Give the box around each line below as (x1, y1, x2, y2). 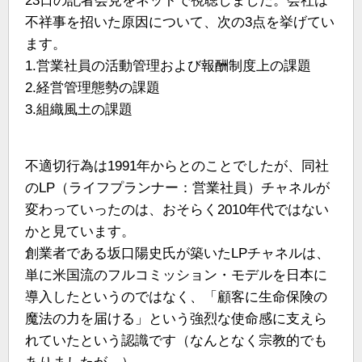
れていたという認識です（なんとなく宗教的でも (25, 332, 327, 348)
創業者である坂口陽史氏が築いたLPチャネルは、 (25, 245, 330, 261)
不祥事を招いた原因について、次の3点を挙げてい (25, 14, 335, 30)
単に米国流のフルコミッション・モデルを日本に (25, 267, 327, 283)
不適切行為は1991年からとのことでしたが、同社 (25, 158, 329, 174)
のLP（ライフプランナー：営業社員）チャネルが (25, 179, 330, 196)
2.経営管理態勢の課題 (25, 79, 160, 95)
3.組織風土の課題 (25, 101, 133, 117)
